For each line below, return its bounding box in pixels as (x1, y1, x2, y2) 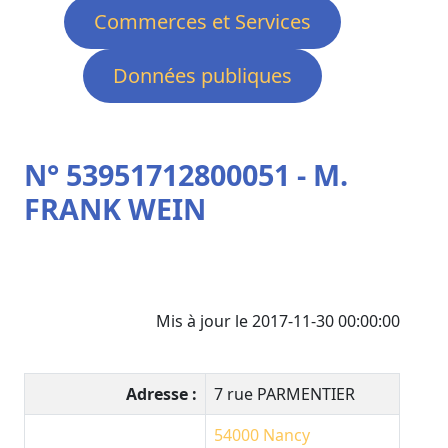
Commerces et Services (93, 8, 311, 36)
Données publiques (112, 62, 292, 90)
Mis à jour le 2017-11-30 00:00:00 (156, 310, 400, 333)
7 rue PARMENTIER (214, 383, 355, 406)
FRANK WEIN (24, 189, 206, 229)
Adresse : (126, 383, 197, 406)
